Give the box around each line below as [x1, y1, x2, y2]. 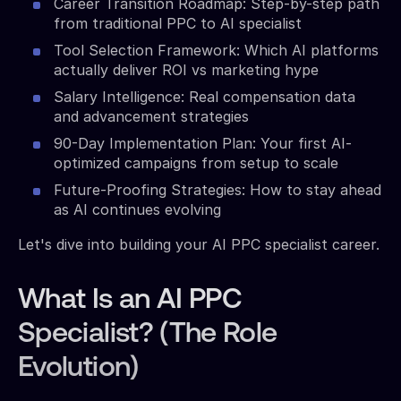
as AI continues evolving [54, 200, 221, 218]
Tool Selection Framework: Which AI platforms [54, 40, 379, 59]
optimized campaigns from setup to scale [54, 153, 338, 172]
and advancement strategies [54, 107, 249, 125]
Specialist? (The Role [18, 320, 277, 349]
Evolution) [18, 354, 139, 383]
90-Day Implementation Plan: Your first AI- [54, 133, 352, 152]
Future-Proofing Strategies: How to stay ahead [54, 180, 381, 199]
